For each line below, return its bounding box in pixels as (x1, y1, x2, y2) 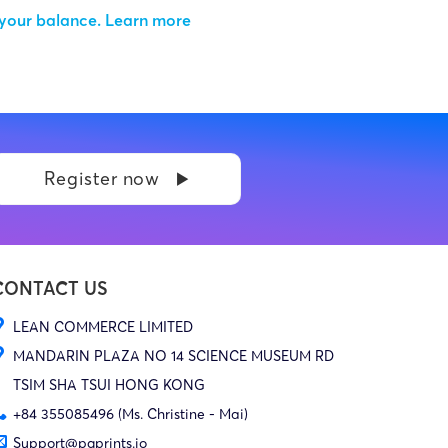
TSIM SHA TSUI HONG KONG (13, 376, 205, 395)
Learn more (104, 9, 195, 30)
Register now (43, 167, 160, 191)
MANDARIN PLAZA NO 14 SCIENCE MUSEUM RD (13, 347, 334, 366)
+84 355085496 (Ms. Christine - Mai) (13, 405, 248, 424)
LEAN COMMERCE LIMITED (13, 318, 193, 337)
